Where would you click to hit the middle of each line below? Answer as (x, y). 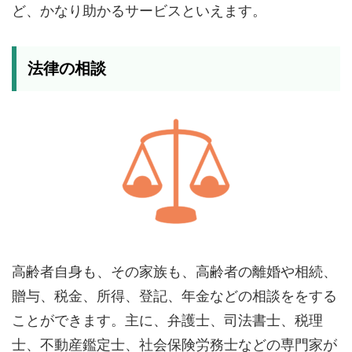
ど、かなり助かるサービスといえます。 (139, 11)
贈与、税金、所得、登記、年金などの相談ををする (174, 296)
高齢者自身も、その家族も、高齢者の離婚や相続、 (174, 271)
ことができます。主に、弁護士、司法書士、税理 (167, 320)
